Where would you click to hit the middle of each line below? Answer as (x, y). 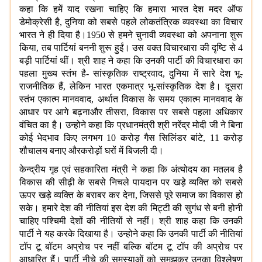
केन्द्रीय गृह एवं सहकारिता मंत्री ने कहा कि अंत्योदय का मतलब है (131, 169)
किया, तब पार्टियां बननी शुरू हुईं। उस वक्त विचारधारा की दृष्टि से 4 (131, 47)
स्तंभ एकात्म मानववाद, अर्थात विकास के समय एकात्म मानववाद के (131, 99)
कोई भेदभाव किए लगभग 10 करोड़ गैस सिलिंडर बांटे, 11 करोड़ (131, 137)
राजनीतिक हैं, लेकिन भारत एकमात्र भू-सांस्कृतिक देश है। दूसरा (131, 86)
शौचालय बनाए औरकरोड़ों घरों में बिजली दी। (92, 150)
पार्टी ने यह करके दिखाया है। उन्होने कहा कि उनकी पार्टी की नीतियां (131, 233)
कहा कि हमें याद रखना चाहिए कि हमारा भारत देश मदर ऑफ (131, 9)
